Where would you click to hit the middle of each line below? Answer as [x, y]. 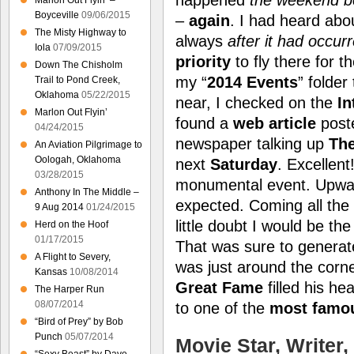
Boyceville [57, 15]
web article [275, 123]
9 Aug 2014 [59, 207]
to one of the [222, 308]
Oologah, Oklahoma [78, 160]
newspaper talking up [252, 143]
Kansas [51, 272]
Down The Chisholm [79, 65]
